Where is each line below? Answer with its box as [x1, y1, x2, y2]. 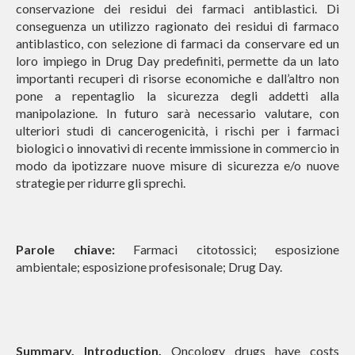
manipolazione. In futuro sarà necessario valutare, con [16, 105, 339, 120]
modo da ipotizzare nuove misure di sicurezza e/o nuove [16, 158, 339, 173]
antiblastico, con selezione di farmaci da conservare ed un [16, 36, 339, 51]
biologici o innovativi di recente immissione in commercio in [16, 140, 339, 155]
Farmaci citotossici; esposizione [114, 242, 339, 257]
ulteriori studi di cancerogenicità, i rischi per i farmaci [16, 123, 339, 138]
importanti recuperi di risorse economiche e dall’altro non [16, 71, 339, 86]
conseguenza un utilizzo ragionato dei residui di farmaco [16, 18, 339, 33]
